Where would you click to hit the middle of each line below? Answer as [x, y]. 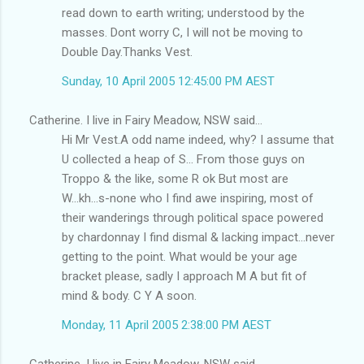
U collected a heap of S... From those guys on [183, 159]
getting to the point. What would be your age [180, 256]
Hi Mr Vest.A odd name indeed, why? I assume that [198, 139]
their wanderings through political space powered [193, 217]
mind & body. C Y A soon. [129, 295]
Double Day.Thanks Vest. [127, 52]
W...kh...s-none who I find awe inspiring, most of [188, 198]
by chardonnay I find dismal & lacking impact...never [198, 237]
